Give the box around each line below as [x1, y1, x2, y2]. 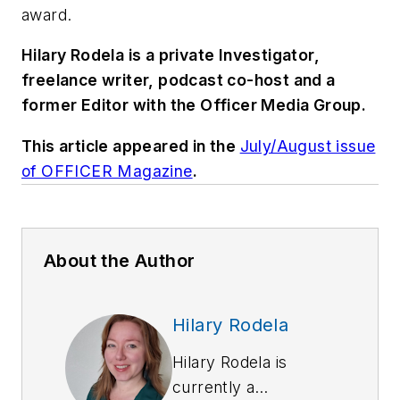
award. [21, 4, 72, 24]
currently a [172, 377, 255, 396]
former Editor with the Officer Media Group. [21, 96, 367, 115]
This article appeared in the [21, 136, 240, 155]
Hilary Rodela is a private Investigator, [21, 46, 320, 65]
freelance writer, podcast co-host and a [21, 71, 336, 90]
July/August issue [239, 136, 376, 155]
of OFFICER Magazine [21, 161, 193, 180]
